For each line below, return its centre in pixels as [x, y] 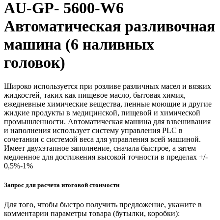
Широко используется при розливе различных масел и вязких [108, 86]
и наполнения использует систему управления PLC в [93, 131]
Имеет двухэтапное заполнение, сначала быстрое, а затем [100, 148]
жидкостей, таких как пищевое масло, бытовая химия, [95, 95]
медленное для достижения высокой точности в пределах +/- [106, 157]
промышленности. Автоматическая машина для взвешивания [107, 122]
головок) [35, 62]
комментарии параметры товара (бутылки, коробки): [92, 213]
